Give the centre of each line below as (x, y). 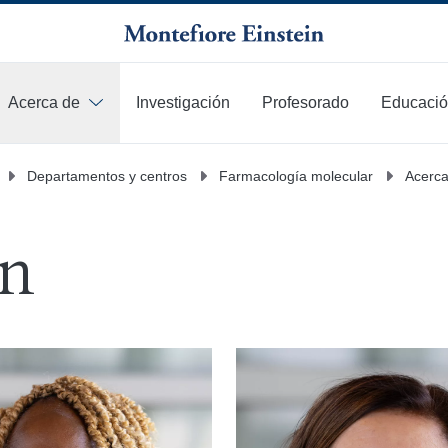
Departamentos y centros (107, 175)
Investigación (183, 102)
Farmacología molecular (296, 175)
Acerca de (44, 102)
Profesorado (305, 102)
